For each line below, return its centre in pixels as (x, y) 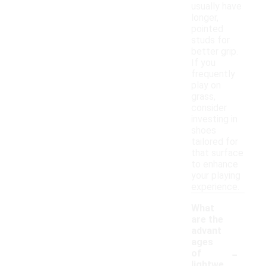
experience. (215, 187)
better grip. (215, 52)
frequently (213, 74)
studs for (210, 40)
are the (207, 220)
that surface (217, 153)
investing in (214, 119)
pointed (207, 29)
